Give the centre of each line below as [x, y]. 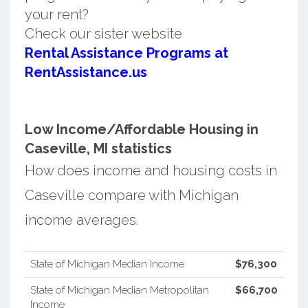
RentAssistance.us [86, 72]
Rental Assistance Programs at [126, 53]
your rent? [56, 14]
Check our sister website [103, 33]
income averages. [81, 220]
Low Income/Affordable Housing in [141, 129]
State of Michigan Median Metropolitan [119, 290]
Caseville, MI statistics [98, 148]
